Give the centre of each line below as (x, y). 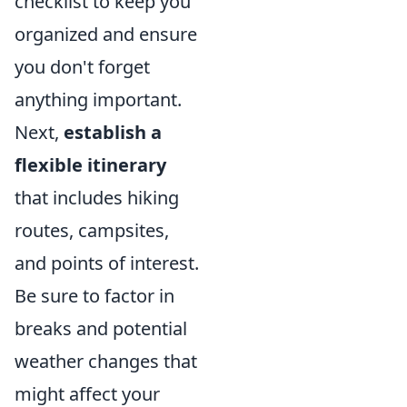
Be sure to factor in (94, 295)
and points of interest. (107, 263)
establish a (113, 132)
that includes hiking (97, 197)
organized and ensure (106, 34)
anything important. (98, 99)
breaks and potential (101, 328)
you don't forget (82, 66)
